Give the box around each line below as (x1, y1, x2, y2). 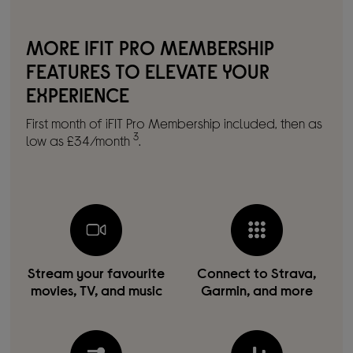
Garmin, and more (200, 281, 313, 299)
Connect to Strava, (197, 263, 317, 281)
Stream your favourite (28, 263, 165, 281)
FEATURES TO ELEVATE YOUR (26, 58, 270, 83)
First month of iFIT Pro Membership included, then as (26, 113, 323, 132)
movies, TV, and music (30, 281, 162, 299)
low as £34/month (26, 131, 134, 149)
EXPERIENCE (26, 82, 130, 106)
